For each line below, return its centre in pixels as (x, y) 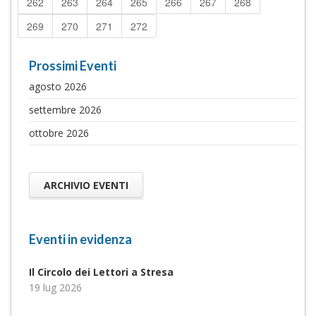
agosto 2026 (58, 86)
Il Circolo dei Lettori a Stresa (101, 272)
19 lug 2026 (55, 288)
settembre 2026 (65, 110)
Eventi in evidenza (80, 239)
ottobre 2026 (59, 133)
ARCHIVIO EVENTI (86, 185)
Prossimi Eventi (73, 66)
